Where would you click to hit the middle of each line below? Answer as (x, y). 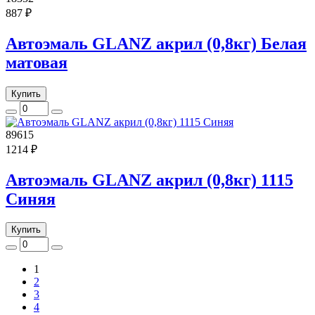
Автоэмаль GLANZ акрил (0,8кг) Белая (156, 43)
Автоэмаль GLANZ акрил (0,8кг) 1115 (149, 180)
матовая (37, 62)
